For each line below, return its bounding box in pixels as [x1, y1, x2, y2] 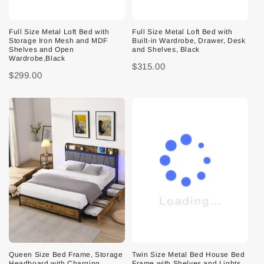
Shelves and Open [9, 45, 74, 54]
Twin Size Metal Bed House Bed [132, 250, 245, 259]
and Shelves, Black [132, 45, 200, 54]
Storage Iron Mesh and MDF [9, 36, 108, 45]
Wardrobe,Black [9, 54, 65, 62]
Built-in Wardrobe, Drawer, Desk [132, 36, 246, 45]
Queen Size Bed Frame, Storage [9, 250, 123, 259]
